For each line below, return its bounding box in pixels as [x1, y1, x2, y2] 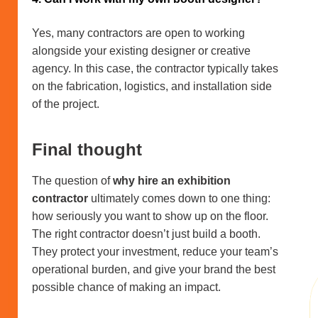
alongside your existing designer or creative [32, 44, 251, 57]
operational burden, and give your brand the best [32, 263, 275, 275]
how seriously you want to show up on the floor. [32, 209, 268, 222]
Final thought [32, 139, 142, 159]
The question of [32, 174, 113, 187]
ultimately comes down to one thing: [88, 192, 270, 204]
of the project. [32, 97, 99, 110]
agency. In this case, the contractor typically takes [32, 62, 278, 75]
